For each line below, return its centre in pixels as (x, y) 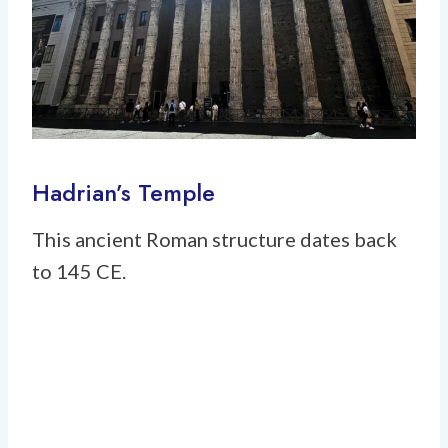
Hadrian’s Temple (123, 192)
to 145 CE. (79, 270)
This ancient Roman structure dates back (214, 238)
